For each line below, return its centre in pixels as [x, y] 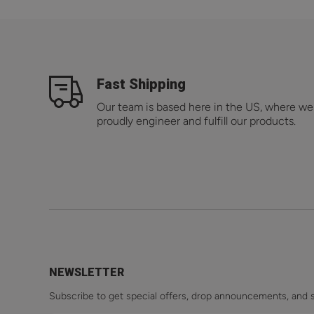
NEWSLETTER [87, 273]
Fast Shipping [141, 84]
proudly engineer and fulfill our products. [196, 121]
